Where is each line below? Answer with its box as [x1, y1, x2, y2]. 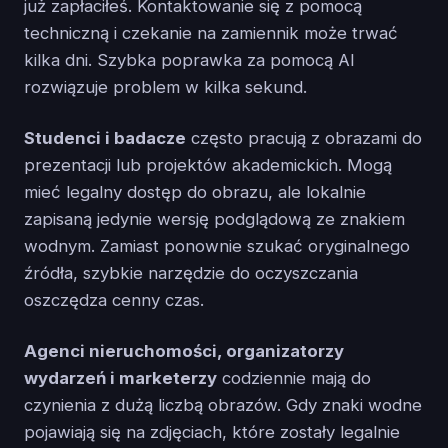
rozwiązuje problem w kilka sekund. [24, 76, 307, 97]
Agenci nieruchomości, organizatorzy [24, 340, 344, 361]
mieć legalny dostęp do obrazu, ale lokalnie [24, 181, 366, 202]
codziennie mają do [217, 367, 371, 388]
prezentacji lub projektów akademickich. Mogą [24, 154, 392, 175]
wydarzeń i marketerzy [24, 367, 217, 388]
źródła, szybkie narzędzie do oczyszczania [24, 262, 358, 283]
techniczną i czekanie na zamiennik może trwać [24, 22, 398, 43]
